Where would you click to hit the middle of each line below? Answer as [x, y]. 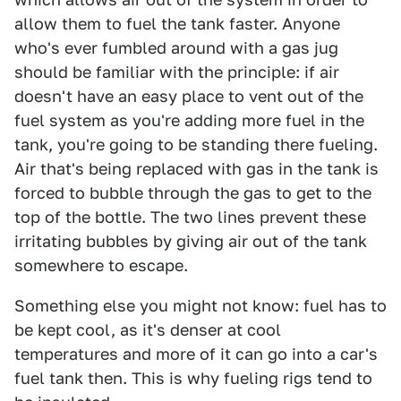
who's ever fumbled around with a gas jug [176, 48]
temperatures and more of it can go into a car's [196, 354]
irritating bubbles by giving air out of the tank [191, 241]
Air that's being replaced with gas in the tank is [196, 169]
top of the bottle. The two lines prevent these [190, 217]
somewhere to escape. [101, 265]
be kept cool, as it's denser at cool [148, 330]
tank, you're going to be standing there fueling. [196, 145]
